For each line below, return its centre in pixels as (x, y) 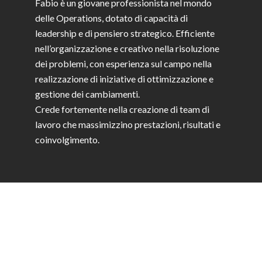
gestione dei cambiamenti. (87, 94)
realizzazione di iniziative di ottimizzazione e (124, 79)
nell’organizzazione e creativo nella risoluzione (127, 49)
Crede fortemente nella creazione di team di (122, 109)
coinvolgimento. (67, 140)
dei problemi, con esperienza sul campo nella (123, 64)
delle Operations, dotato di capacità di (111, 18)
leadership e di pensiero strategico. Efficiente (125, 33)
